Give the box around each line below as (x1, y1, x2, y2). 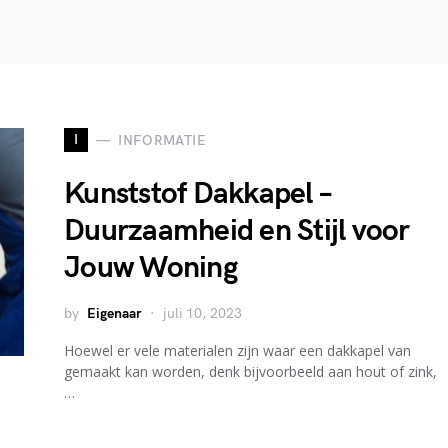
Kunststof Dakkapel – (64, 176, 331, 212)
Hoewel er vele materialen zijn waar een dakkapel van (64, 341, 411, 360)
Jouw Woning (64, 250, 237, 286)
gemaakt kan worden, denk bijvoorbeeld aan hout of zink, (64, 362, 437, 381)
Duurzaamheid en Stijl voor (64, 213, 410, 249)
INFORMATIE (118, 131, 206, 149)
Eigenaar (87, 305, 142, 322)
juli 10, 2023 (163, 305, 242, 322)
